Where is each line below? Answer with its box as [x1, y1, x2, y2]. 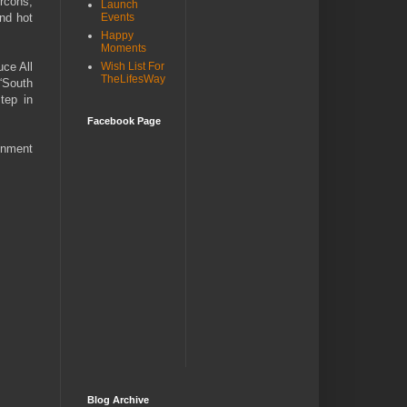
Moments [101, 42, 146, 55]
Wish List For [101, 60, 164, 74]
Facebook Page [87, 115, 161, 127]
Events [101, 11, 134, 25]
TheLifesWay [101, 73, 165, 86]
